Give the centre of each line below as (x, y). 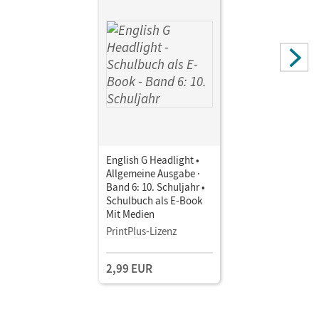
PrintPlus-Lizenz (141, 231)
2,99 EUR (129, 268)
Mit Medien (130, 214)
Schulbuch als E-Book (154, 200)
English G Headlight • (153, 159)
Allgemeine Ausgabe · (153, 173)
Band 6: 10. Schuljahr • (156, 187)
